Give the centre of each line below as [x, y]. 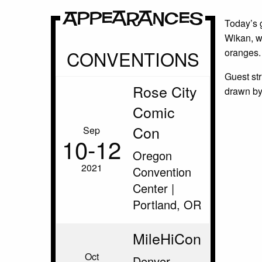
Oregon [152, 155]
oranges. [242, 52]
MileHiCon [167, 238]
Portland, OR [167, 204]
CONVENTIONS [133, 59]
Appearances [133, 19]
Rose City [165, 91]
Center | [154, 188]
